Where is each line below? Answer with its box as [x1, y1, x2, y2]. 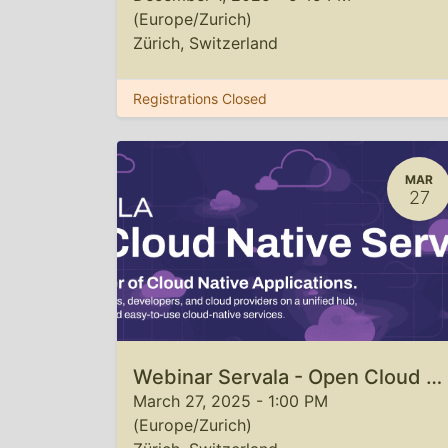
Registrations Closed [133, 90, 267, 107]
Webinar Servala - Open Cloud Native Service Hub [426, 365, 442, 389]
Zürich [133, 33, 180, 53]
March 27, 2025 [133, 391, 251, 411]
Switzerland [189, 33, 278, 53]
